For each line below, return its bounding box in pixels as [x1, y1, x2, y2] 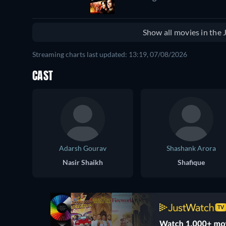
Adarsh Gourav [59, 144, 106, 153]
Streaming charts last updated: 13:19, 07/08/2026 [32, 50, 187, 59]
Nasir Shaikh [63, 158, 103, 167]
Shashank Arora [166, 144, 216, 153]
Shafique [178, 158, 205, 167]
